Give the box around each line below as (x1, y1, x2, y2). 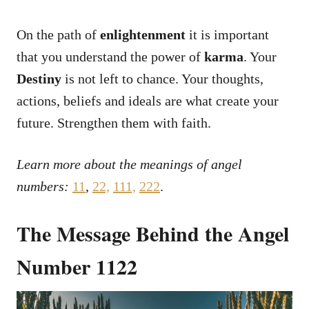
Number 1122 (17, 250, 137, 281)
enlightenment (100, 26, 186, 42)
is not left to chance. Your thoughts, (61, 70, 263, 86)
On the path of (17, 26, 100, 42)
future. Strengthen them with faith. (17, 114, 211, 130)
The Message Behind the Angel (17, 217, 289, 248)
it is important (186, 26, 269, 42)
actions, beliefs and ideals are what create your (17, 92, 279, 108)
